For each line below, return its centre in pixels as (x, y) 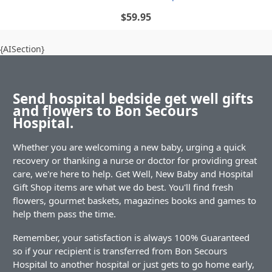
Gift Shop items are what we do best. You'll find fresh (123, 187)
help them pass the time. (64, 214)
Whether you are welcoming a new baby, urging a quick (129, 147)
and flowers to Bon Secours (105, 110)
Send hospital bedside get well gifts (133, 98)
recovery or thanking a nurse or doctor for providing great (135, 161)
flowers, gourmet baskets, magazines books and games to (134, 201)
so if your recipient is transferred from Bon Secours (120, 251)
